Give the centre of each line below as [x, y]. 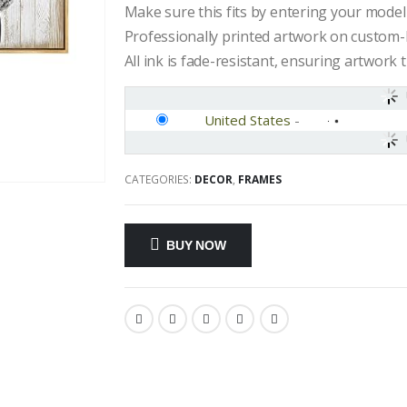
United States [247, 120]
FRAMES [259, 179]
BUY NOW [196, 245]
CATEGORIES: [159, 179]
